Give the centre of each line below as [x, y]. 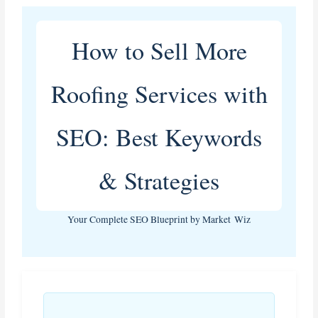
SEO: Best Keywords [159, 137]
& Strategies [159, 180]
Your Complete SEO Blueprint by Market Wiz [159, 219]
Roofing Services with [159, 93]
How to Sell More [159, 50]
